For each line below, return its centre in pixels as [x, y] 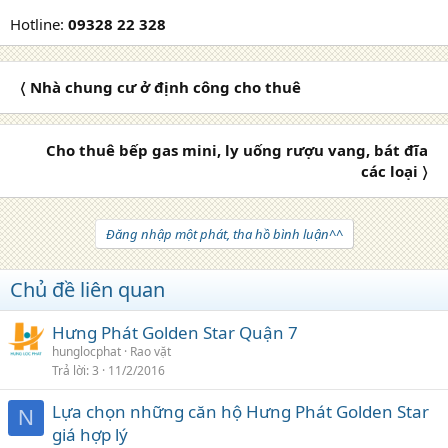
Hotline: [39, 23]
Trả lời [69, 370]
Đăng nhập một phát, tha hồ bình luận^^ [224, 233]
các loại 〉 [394, 170]
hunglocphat [86, 351]
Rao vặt [150, 351]
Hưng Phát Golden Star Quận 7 [175, 332]
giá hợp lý [90, 434]
